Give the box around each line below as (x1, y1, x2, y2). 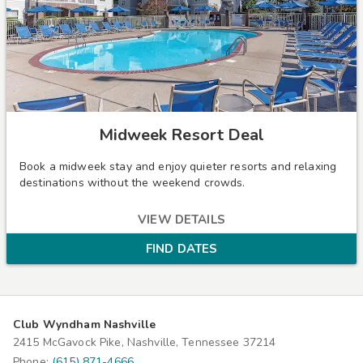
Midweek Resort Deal (98, 124, 265, 147)
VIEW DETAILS (138, 211, 225, 228)
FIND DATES (145, 241, 218, 258)
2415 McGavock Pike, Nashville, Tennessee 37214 (13, 334, 276, 350)
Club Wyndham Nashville (13, 316, 156, 332)
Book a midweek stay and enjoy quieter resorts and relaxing (19, 159, 337, 175)
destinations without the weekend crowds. (19, 175, 246, 191)
